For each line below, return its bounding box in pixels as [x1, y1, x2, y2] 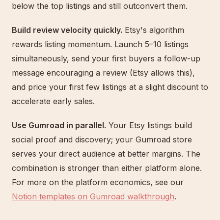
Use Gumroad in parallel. [12, 120, 106, 130]
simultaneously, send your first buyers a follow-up [12, 54, 200, 63]
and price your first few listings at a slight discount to [12, 82, 208, 92]
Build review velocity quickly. [12, 25, 122, 35]
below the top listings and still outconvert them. [12, 1, 188, 11]
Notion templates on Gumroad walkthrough [12, 192, 174, 201]
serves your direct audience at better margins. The [12, 149, 200, 159]
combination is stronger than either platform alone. [12, 163, 202, 173]
